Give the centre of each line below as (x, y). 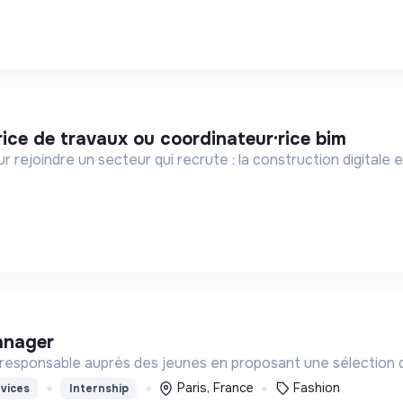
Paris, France (215, 388)
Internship (99, 388)
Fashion (317, 388)
